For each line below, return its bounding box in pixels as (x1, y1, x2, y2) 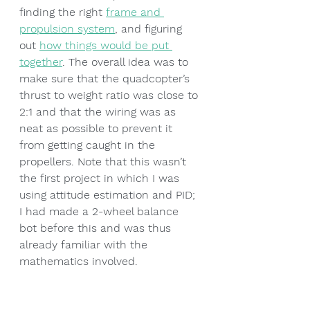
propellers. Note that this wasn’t (19, 155, 190, 169)
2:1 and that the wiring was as (19, 105, 179, 119)
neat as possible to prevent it (19, 122, 176, 136)
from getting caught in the (19, 138, 158, 152)
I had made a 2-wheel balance (19, 205, 182, 219)
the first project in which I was (19, 172, 183, 185)
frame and (106, 6, 164, 19)
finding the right (19, 6, 106, 19)
